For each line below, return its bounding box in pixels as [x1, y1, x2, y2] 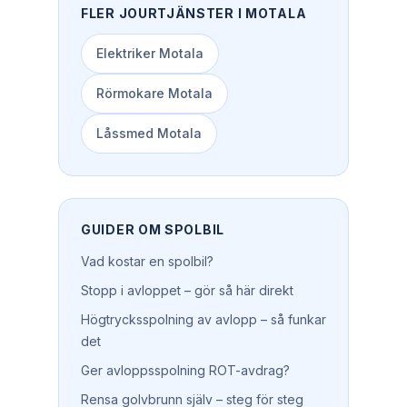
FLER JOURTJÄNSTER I [81, 5, 245, 21]
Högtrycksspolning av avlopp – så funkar [81, 312, 326, 327]
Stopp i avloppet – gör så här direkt [81, 283, 293, 298]
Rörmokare [96, 85, 164, 101]
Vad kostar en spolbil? [81, 253, 213, 269]
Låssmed [96, 125, 154, 141]
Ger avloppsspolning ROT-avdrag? [81, 362, 290, 378]
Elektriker [96, 45, 155, 61]
